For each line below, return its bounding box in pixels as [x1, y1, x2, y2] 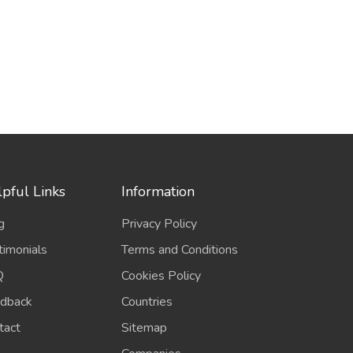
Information [121, 182, 195, 201]
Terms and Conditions [121, 241, 239, 258]
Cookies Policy [121, 267, 202, 284]
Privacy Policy [121, 215, 198, 232]
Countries [121, 293, 173, 310]
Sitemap [121, 319, 168, 336]
